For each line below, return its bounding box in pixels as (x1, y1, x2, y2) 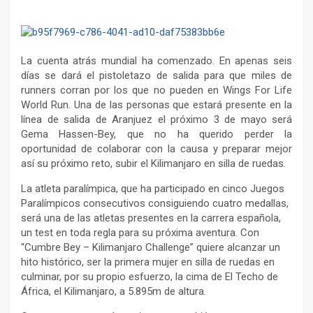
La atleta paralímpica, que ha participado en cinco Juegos (21, 182, 284, 195)
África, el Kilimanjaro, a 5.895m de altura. (21, 284, 206, 298)
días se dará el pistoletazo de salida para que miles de (21, 68, 292, 82)
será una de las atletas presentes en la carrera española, (21, 211, 281, 224)
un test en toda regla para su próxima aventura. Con (21, 226, 259, 239)
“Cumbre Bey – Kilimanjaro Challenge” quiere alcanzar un (21, 240, 280, 254)
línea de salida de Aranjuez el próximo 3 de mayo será (21, 112, 292, 126)
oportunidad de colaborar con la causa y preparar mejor (21, 142, 292, 155)
